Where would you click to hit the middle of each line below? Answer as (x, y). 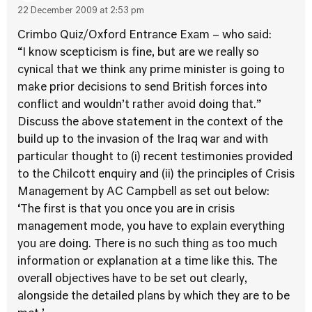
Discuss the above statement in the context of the (150, 123)
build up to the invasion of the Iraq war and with (143, 140)
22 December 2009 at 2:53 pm (81, 11)
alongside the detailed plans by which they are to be (154, 297)
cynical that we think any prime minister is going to (151, 70)
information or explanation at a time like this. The (147, 262)
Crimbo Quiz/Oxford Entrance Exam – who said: (145, 36)
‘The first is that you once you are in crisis (126, 210)
